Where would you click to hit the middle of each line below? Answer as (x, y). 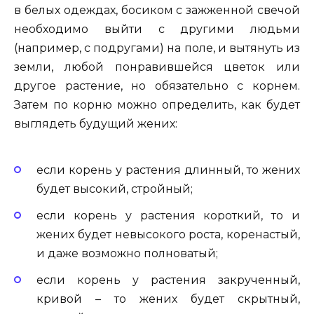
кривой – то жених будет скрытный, (168, 299)
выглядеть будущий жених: (96, 124)
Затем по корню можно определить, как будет (157, 105)
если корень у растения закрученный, (168, 280)
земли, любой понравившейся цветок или (157, 67)
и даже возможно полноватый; (127, 254)
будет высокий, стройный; (115, 189)
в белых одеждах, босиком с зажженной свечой (157, 11)
